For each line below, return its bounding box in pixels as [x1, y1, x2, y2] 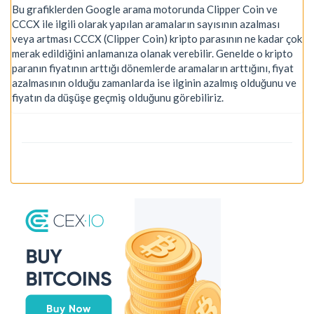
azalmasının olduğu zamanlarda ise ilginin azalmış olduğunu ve [12, 76, 296, 89]
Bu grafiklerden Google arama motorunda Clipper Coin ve [12, 2, 278, 15]
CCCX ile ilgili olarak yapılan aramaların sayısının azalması [12, 17, 280, 30]
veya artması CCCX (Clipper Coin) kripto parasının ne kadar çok [12, 32, 302, 45]
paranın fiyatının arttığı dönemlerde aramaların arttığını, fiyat [12, 61, 294, 74]
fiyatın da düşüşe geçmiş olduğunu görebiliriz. [12, 90, 224, 104]
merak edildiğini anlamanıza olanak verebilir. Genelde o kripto [12, 46, 293, 60]
